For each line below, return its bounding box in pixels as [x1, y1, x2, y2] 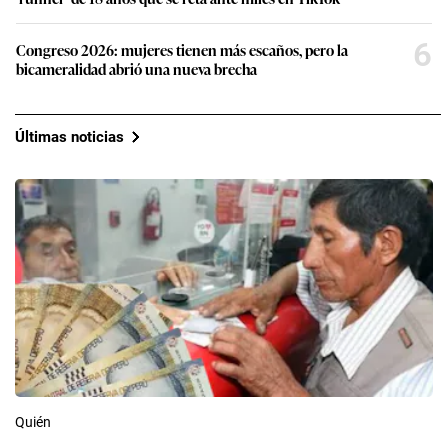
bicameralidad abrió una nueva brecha [16, 58, 257, 80]
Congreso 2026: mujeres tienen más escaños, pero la [16, 39, 348, 61]
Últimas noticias [15, 127, 124, 146]
